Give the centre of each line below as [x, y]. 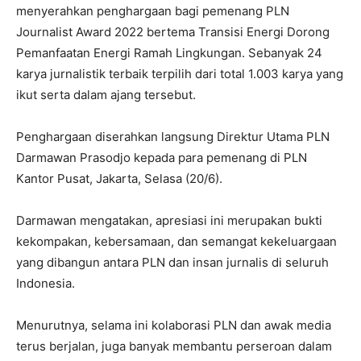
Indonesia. [46, 283]
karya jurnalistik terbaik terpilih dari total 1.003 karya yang [180, 74]
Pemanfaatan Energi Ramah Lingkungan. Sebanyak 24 [169, 53]
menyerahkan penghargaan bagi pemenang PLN [153, 11]
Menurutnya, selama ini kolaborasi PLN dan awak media [174, 325]
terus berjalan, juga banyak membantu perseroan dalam [174, 346]
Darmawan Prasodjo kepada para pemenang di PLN [162, 158]
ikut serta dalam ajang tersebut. [106, 95]
